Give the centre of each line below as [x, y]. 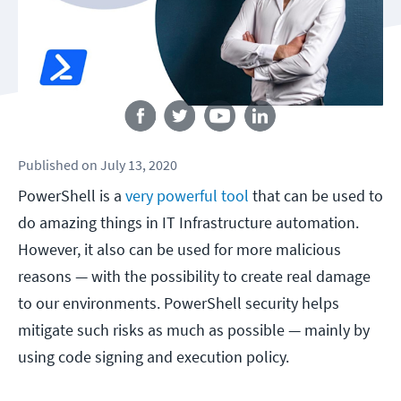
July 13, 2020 [139, 165]
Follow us [200, 90]
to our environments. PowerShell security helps [179, 303]
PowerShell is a [72, 196]
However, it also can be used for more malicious [179, 250]
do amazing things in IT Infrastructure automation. [188, 223]
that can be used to [316, 196]
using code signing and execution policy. [154, 357]
